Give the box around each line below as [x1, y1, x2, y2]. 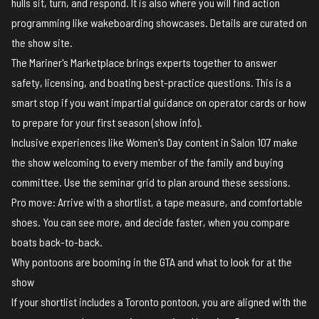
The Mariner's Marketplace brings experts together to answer [11, 56, 277, 70]
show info [155, 115, 197, 130]
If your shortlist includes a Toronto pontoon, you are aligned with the [11, 295, 307, 309]
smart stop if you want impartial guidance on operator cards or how [11, 95, 306, 110]
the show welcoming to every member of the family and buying [11, 155, 283, 169]
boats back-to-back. [11, 235, 103, 249]
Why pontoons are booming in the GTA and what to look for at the [11, 255, 292, 269]
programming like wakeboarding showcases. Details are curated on [11, 16, 307, 30]
